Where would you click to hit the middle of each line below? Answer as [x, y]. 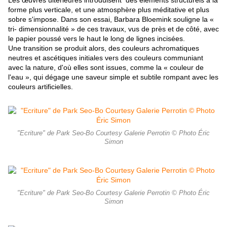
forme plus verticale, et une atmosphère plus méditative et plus [109, 10]
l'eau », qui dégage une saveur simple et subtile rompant [99, 77]
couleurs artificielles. [41, 87]
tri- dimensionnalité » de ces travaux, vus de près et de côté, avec [113, 29]
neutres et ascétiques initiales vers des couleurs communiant [106, 58]
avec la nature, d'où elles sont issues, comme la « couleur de [106, 68]
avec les [204, 77]
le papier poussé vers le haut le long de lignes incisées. [97, 39]
